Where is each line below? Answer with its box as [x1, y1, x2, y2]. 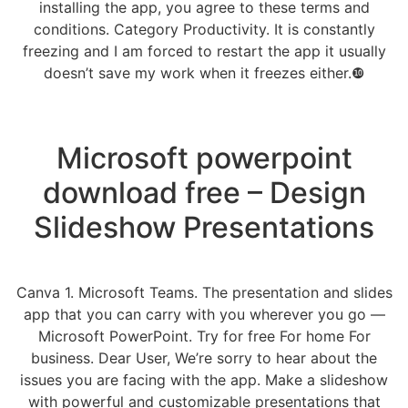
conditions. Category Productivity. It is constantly [33, 20, 375, 39]
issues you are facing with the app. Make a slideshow [20, 370, 388, 389]
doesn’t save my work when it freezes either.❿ [44, 64, 364, 83]
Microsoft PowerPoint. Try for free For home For [37, 326, 371, 345]
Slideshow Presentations [34, 209, 374, 245]
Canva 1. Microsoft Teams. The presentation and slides [15, 282, 393, 301]
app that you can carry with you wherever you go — [23, 304, 385, 323]
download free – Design [42, 174, 366, 210]
